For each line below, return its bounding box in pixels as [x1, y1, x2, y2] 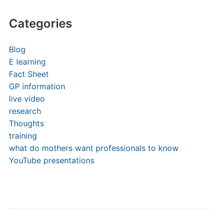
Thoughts [8, 118, 44, 128]
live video [8, 94, 45, 104]
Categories [8, 16, 72, 31]
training [8, 131, 37, 141]
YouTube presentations [8, 155, 94, 165]
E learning [8, 57, 46, 67]
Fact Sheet [8, 69, 49, 79]
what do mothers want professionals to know [8, 143, 179, 153]
